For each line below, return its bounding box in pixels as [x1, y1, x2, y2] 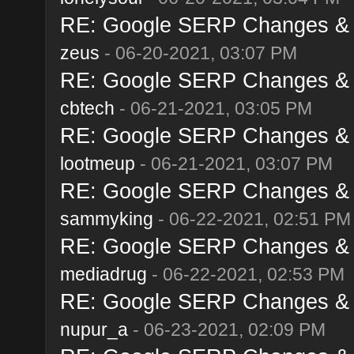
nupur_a [59, 318, 128, 340]
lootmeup [59, 153, 135, 174]
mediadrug [59, 263, 147, 284]
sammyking [59, 208, 153, 229]
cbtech [59, 97, 115, 119]
